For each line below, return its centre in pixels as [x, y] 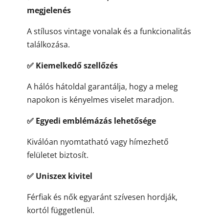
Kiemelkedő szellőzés [76, 65]
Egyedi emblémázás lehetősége [95, 120]
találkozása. [48, 44]
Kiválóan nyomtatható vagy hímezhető [98, 142]
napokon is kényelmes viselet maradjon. [100, 99]
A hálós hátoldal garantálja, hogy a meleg [102, 86]
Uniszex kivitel [63, 176]
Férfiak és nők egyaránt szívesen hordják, [102, 197]
